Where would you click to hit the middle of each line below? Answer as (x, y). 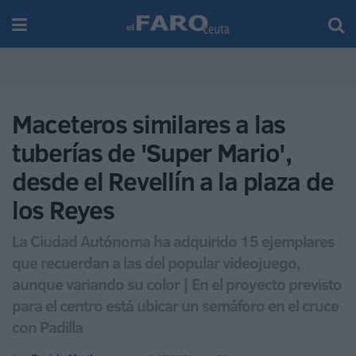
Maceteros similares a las (149, 124)
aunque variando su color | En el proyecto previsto (177, 283)
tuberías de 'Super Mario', (152, 153)
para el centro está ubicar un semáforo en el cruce (175, 305)
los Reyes (63, 210)
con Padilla (47, 326)
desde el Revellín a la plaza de (173, 181)
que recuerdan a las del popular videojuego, (156, 262)
